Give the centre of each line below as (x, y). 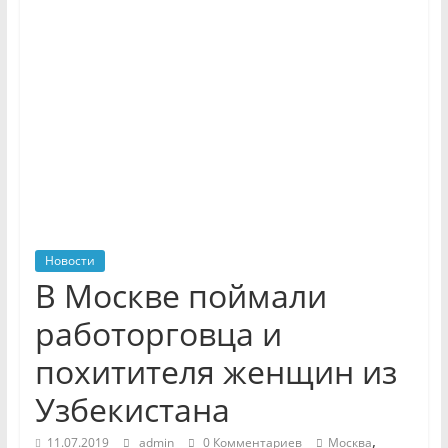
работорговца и (158, 333)
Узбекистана (132, 409)
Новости (69, 260)
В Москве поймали (180, 295)
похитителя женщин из (215, 371)
